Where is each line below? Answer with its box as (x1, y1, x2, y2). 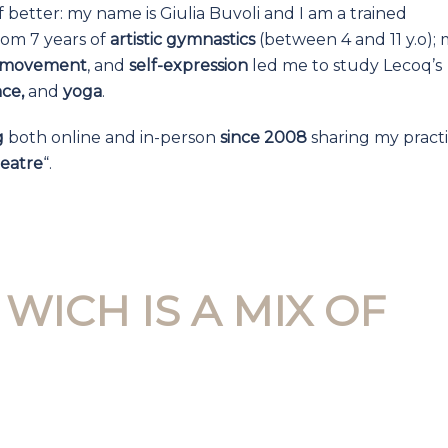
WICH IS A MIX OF (5, 285, 386, 337)
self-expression (129, 56, 248, 75)
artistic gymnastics (110, 30, 255, 49)
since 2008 (220, 128, 307, 147)
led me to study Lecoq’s (248, 56, 442, 75)
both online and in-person (4, 128, 220, 147)
